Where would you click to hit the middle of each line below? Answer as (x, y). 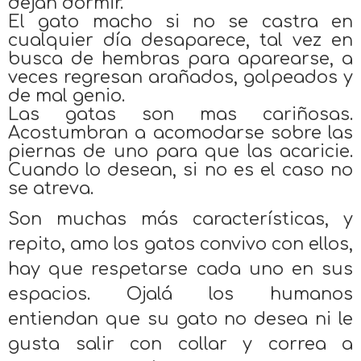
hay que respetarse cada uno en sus (180, 269)
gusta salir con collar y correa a (180, 344)
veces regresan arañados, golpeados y (180, 77)
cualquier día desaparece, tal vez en (180, 40)
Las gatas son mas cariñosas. (180, 114)
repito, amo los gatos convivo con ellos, (180, 244)
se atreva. (51, 188)
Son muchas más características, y (180, 219)
